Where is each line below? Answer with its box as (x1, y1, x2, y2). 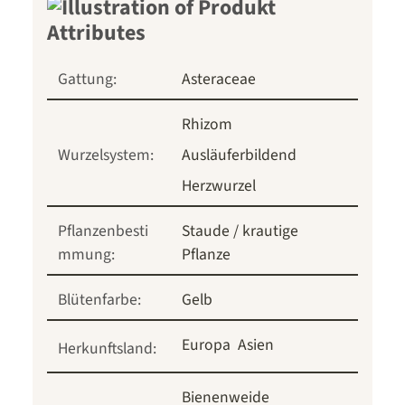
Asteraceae (182, 68, 256, 91)
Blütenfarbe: (58, 288, 141, 312)
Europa (182, 334, 231, 357)
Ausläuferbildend (182, 144, 297, 167)
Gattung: (58, 68, 117, 91)
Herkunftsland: (58, 337, 156, 361)
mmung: (58, 243, 115, 267)
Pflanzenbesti (58, 220, 148, 243)
